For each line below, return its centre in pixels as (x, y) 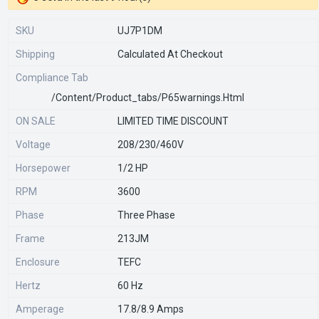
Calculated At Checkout (170, 54)
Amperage (40, 309)
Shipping (35, 54)
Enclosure (38, 262)
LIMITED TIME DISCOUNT (173, 121)
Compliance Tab (52, 77)
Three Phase (146, 215)
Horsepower (43, 168)
